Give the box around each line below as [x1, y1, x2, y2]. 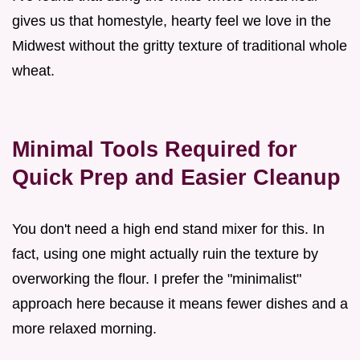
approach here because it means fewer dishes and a [12, 295, 348, 312]
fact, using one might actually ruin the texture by [12, 245, 318, 262]
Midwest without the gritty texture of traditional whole [12, 37, 347, 54]
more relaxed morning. [12, 320, 157, 337]
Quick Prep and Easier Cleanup [12, 164, 341, 190]
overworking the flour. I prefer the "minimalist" [12, 270, 301, 287]
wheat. [12, 62, 55, 79]
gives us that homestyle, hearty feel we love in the [12, 12, 331, 29]
